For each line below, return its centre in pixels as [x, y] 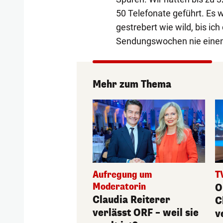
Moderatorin [119, 187]
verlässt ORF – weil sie [146, 213]
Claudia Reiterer [132, 200]
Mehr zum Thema [132, 85]
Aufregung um [123, 175]
